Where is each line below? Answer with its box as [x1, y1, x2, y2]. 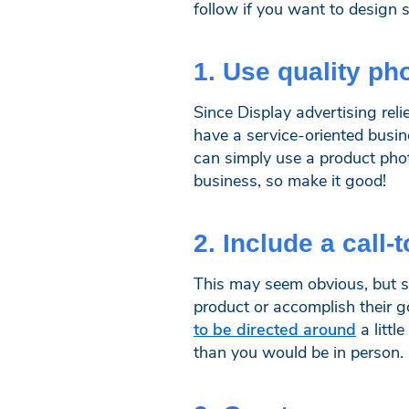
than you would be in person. [194, 341, 404, 362]
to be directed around [194, 318, 357, 340]
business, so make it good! [194, 169, 387, 191]
